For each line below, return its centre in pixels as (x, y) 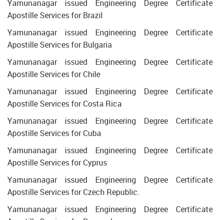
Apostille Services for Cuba (54, 133)
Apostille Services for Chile (54, 74)
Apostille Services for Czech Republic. (73, 192)
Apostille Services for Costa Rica (65, 104)
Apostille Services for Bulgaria (60, 45)
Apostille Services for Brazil (55, 15)
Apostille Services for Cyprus (57, 163)
